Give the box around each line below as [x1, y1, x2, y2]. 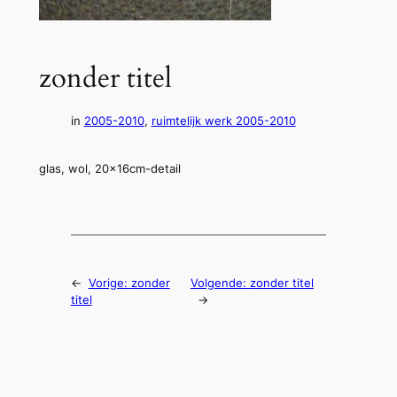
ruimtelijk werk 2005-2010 [151, 113, 296, 128]
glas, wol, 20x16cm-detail [38, 161, 181, 175]
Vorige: [88, 276, 131, 291]
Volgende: [190, 276, 250, 291]
